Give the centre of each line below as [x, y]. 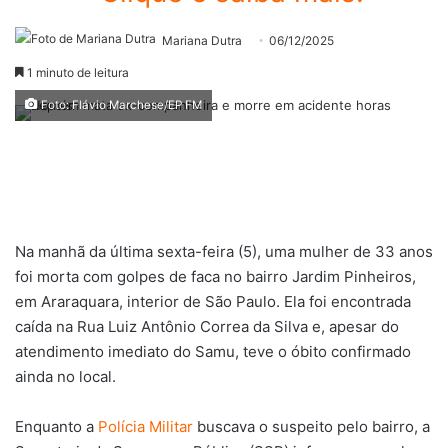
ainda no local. [65, 376]
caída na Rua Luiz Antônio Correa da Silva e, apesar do [207, 326]
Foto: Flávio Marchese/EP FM [120, 104]
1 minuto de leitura [76, 72]
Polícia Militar [145, 426]
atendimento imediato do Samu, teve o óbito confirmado [213, 351]
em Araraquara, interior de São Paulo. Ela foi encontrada [213, 301]
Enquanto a [56, 426]
